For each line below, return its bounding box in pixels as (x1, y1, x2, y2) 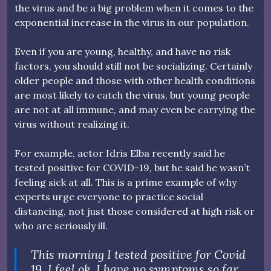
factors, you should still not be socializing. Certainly (15, 59, 252, 72)
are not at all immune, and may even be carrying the (15, 103, 255, 116)
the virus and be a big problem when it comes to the (15, 1, 253, 14)
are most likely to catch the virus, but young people (15, 88, 250, 101)
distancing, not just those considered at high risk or (15, 204, 255, 217)
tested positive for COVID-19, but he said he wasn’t (15, 161, 250, 174)
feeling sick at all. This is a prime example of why (15, 175, 237, 188)
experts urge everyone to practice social (15, 190, 203, 203)
